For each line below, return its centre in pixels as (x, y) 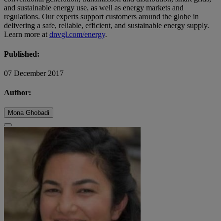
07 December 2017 (34, 73)
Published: (22, 54)
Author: (18, 93)
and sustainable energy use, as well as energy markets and (94, 8)
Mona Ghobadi (29, 113)
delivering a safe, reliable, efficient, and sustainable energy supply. (107, 26)
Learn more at (27, 35)
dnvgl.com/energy (77, 35)
